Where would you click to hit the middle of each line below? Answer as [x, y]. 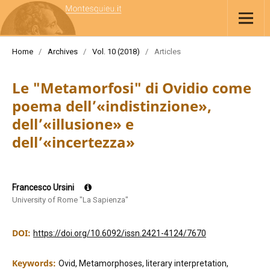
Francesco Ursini [44, 188]
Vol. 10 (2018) [116, 52]
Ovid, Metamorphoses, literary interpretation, [143, 264]
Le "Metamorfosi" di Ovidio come [131, 88]
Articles [167, 52]
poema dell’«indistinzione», [111, 106]
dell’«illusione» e [73, 124]
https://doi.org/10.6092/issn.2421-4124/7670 [119, 234]
